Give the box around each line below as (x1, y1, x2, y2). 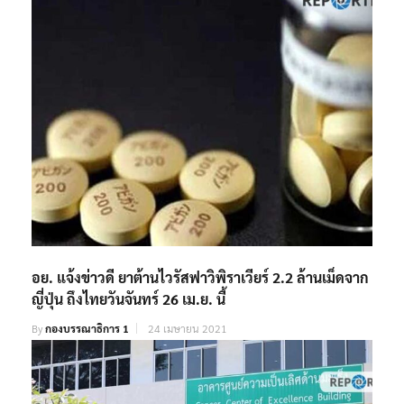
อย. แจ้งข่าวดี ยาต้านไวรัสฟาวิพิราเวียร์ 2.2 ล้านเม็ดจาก (32, 268, 369, 288)
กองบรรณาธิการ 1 (45, 321, 129, 336)
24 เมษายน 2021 (148, 321, 227, 336)
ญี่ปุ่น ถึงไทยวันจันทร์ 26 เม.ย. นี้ (32, 289, 225, 309)
